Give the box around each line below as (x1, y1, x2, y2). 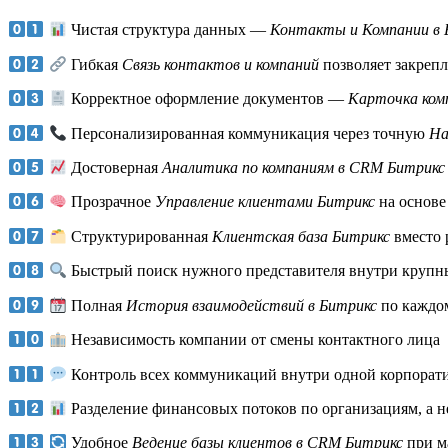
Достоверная (66, 159, 162, 177)
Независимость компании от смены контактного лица (66, 331, 440, 349)
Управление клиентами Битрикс (154, 193, 375, 211)
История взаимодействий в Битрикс (125, 297, 377, 315)
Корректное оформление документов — (66, 90, 348, 108)
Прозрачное (66, 193, 155, 211)
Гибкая (66, 56, 122, 74)
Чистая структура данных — (66, 21, 270, 39)
